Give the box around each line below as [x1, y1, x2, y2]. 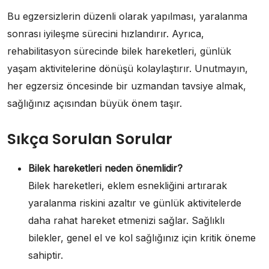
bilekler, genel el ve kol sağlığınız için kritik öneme [28, 231, 256, 244]
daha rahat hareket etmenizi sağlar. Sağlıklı [28, 214, 225, 226]
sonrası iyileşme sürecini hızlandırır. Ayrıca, [7, 27, 204, 40]
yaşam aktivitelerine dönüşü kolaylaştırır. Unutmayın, [7, 62, 248, 74]
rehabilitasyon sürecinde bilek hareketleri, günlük [7, 44, 231, 57]
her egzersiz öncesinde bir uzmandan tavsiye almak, [7, 79, 246, 92]
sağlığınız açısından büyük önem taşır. [7, 97, 182, 109]
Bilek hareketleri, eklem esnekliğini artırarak [28, 179, 227, 192]
